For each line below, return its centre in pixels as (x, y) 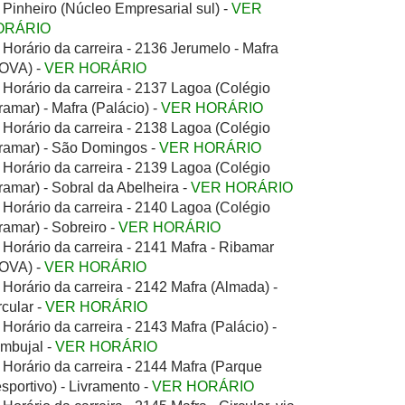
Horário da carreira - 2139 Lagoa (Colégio (137, 168)
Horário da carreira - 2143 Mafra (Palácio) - (140, 327)
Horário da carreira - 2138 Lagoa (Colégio (137, 128)
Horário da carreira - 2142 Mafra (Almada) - (140, 287)
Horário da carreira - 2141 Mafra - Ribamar (138, 247)
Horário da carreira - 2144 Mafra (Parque (132, 367)
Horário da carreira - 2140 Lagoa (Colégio (137, 207)
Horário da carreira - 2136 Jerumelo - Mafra (141, 48)
